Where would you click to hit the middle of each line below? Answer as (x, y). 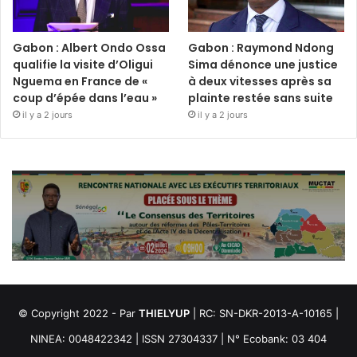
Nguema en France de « (80, 81)
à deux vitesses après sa (260, 81)
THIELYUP (164, 313)
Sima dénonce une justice (263, 64)
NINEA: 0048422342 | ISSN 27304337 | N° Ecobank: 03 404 (178, 338)
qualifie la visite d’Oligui (83, 64)
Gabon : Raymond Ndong (261, 47)
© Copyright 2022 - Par (78, 313)
